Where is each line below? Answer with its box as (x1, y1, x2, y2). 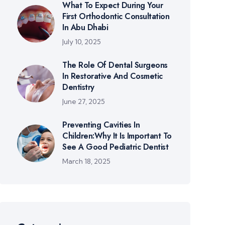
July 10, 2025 (62, 37, 101, 46)
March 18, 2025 (62, 157, 111, 166)
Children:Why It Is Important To (62, 130, 172, 142)
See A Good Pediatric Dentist (62, 141, 169, 153)
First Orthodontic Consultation (62, 11, 170, 22)
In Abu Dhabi (62, 22, 108, 33)
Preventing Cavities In (62, 119, 140, 131)
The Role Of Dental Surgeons (62, 59, 168, 71)
